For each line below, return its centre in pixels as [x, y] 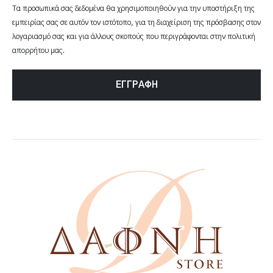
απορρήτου [30, 51]
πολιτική [241, 37]
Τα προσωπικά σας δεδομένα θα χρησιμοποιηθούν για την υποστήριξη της [133, 9]
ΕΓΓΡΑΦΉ [136, 85]
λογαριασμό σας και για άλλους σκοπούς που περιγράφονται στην [120, 37]
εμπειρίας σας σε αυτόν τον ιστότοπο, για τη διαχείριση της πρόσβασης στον [136, 23]
